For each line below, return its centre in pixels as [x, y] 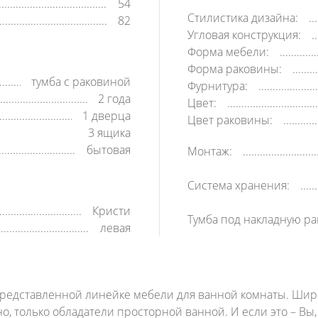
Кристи [111, 211]
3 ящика [109, 133]
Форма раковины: [235, 69]
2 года [114, 99]
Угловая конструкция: [244, 35]
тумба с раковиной [81, 82]
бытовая [109, 150]
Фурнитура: [218, 86]
